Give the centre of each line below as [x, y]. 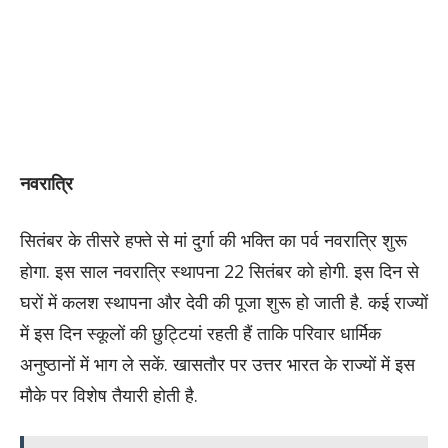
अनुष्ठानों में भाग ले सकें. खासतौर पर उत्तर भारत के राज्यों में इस [217, 363]
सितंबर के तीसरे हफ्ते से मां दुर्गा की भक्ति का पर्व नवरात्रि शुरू [213, 239]
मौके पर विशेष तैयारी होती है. [109, 394]
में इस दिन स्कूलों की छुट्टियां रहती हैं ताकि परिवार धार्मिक [200, 332]
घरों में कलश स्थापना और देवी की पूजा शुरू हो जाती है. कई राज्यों [224, 301]
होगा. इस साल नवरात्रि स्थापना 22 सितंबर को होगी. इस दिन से [219, 270]
